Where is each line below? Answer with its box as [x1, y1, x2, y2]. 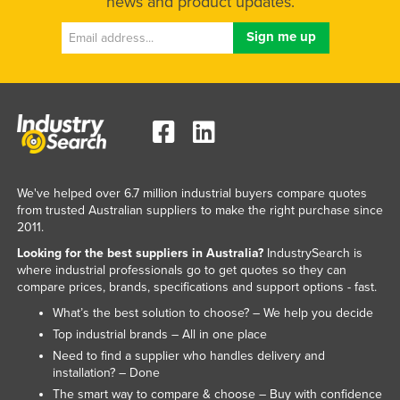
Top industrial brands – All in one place [52, 327, 267, 343]
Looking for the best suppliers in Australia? [16, 246, 263, 262]
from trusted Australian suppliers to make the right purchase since [16, 203, 383, 219]
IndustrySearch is [262, 246, 362, 262]
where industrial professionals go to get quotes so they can [16, 262, 346, 279]
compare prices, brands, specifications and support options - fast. [16, 279, 377, 296]
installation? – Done [52, 365, 160, 381]
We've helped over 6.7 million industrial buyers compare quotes [16, 186, 367, 202]
